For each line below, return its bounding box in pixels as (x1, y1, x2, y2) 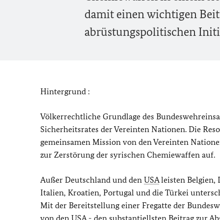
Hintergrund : (40, 86, 90, 96)
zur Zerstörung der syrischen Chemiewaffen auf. (40, 150, 215, 160)
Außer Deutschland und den (40, 175, 144, 185)
